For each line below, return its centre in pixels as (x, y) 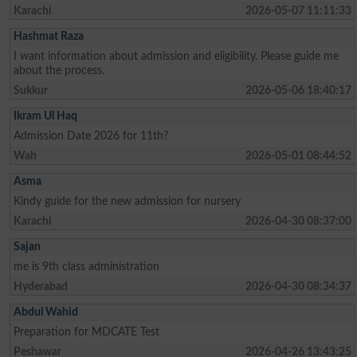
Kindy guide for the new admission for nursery (127, 201)
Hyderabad (41, 286)
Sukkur (31, 90)
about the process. (59, 70)
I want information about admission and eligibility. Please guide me (177, 56)
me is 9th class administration (87, 266)
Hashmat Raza (49, 36)
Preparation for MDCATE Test (87, 331)
